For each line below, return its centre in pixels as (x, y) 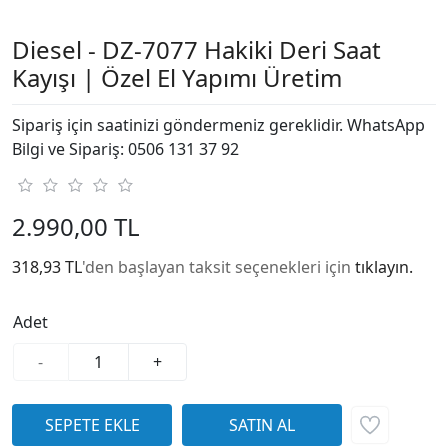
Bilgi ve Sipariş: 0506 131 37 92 (125, 149)
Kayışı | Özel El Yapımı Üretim (177, 78)
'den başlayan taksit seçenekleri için (218, 267)
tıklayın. (384, 267)
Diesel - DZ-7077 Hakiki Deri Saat (196, 50)
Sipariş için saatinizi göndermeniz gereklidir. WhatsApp (218, 125)
